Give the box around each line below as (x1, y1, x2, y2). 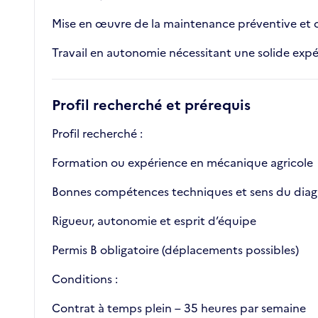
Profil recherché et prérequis (52, 94, 251, 116)
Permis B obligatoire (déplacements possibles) (52, 241, 299, 259)
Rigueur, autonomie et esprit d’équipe (52, 212, 256, 230)
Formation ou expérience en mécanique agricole (52, 154, 313, 172)
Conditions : (52, 270, 118, 288)
